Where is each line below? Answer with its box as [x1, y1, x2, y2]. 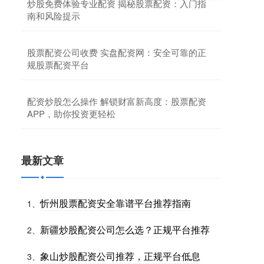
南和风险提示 [27, 9, 80, 22]
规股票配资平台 [27, 58, 89, 71]
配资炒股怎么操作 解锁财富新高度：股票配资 [27, 94, 206, 107]
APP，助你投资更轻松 [27, 107, 115, 120]
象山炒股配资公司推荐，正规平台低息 [40, 249, 200, 263]
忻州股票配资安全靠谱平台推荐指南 [40, 196, 191, 210]
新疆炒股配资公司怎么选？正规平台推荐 [40, 222, 210, 236]
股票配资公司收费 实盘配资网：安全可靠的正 [27, 45, 206, 58]
